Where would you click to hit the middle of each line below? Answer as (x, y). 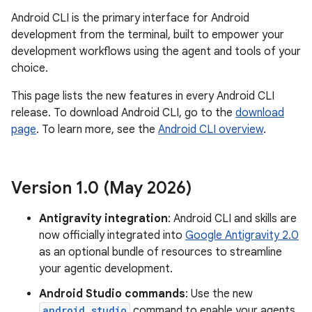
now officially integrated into (112, 235)
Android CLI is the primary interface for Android (130, 18)
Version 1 (47, 188)
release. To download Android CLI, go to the (123, 113)
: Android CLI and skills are (232, 219)
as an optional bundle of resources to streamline (161, 252)
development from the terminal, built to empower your (148, 35)
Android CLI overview (211, 130)
